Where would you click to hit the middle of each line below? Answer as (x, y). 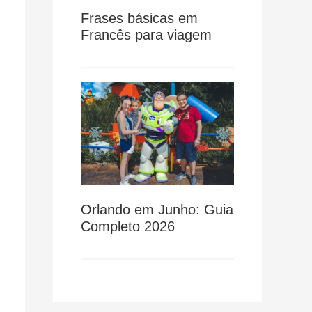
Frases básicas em (139, 18)
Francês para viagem (146, 35)
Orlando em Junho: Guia (157, 209)
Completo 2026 (128, 226)
